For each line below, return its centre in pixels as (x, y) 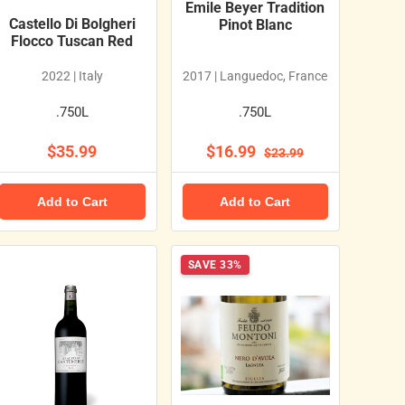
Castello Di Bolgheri (72, 24)
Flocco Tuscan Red (72, 41)
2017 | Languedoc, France (255, 75)
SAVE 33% (215, 264)
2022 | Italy (72, 75)
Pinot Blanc (255, 24)
